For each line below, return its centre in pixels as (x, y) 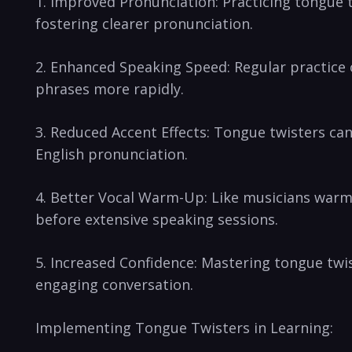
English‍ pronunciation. (112, 154)
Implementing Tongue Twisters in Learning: (184, 327)
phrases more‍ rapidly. (110, 88)
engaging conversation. (114, 284)
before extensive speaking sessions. (157, 219)
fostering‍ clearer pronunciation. (144, 23)
